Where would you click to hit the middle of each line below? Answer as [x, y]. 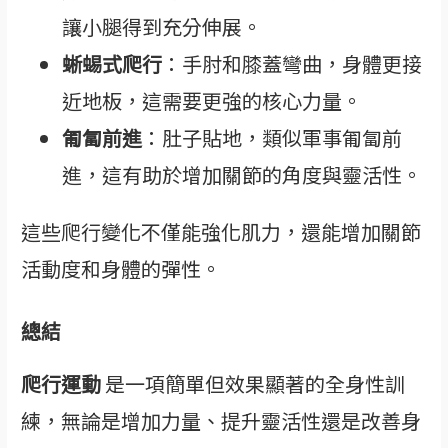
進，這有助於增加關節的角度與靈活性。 [242, 174]
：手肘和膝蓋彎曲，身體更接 [292, 63]
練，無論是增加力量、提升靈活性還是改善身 [221, 421]
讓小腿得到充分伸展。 [162, 26]
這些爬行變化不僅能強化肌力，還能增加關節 [221, 232]
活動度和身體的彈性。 [121, 269]
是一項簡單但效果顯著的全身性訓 [253, 384]
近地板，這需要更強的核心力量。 [212, 100]
